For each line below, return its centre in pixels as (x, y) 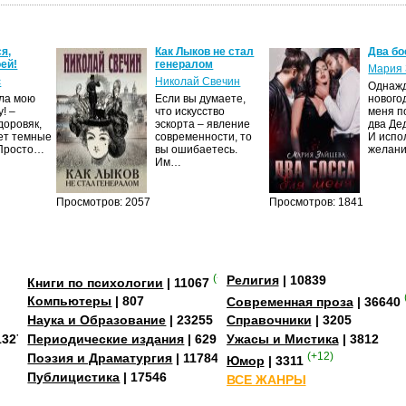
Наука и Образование (97, 320)
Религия (252, 280)
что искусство (190, 111)
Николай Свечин (198, 81)
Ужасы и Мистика (282, 339)
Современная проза (290, 301)
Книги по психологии (96, 282)
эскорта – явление (203, 124)
